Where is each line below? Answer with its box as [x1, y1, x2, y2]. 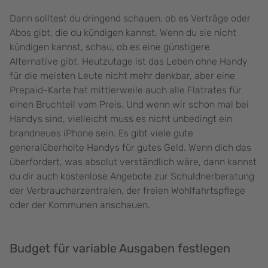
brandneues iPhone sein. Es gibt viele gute [10, 127, 193, 139]
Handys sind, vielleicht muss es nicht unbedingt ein [10, 113, 232, 125]
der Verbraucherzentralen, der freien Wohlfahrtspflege [10, 185, 245, 197]
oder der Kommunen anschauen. [10, 199, 150, 211]
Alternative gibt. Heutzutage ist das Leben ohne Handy [10, 56, 248, 68]
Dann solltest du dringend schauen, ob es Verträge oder [10, 13, 251, 25]
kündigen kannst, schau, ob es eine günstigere [10, 41, 210, 53]
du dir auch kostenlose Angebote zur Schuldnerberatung [10, 170, 254, 182]
